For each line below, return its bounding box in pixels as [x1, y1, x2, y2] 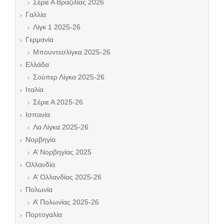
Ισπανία [25, 110, 50, 118]
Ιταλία [25, 85, 43, 93]
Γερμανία [25, 35, 53, 43]
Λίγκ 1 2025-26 [33, 23, 80, 31]
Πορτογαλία [25, 210, 62, 218]
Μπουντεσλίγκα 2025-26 [33, 48, 110, 56]
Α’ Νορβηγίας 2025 [33, 148, 91, 156]
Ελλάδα [25, 60, 49, 68]
